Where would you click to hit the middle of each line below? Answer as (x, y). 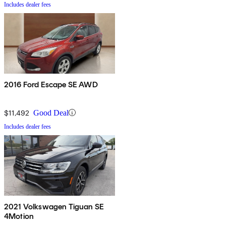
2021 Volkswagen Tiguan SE (54, 206)
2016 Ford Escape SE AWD (51, 84)
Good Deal (51, 112)
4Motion (19, 216)
